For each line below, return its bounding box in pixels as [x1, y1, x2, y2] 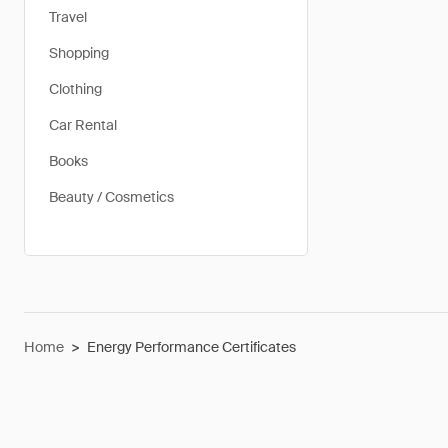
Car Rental [49, 116, 117, 134]
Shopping [49, 44, 109, 62]
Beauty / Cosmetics [49, 188, 174, 206]
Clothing [49, 80, 102, 98]
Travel [49, 8, 87, 26]
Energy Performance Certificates [87, 338, 296, 356]
